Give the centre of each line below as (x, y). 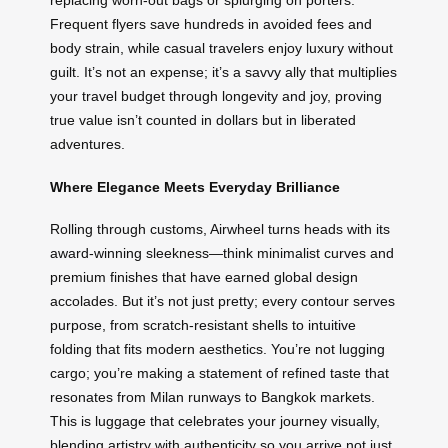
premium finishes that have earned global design (204, 277)
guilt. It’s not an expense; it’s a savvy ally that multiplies (223, 72)
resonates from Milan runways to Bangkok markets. (212, 397)
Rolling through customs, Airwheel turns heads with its (220, 229)
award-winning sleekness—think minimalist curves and (222, 253)
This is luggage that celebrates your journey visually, (215, 421)
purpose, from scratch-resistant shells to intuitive (203, 325)
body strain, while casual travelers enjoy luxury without (221, 48)
